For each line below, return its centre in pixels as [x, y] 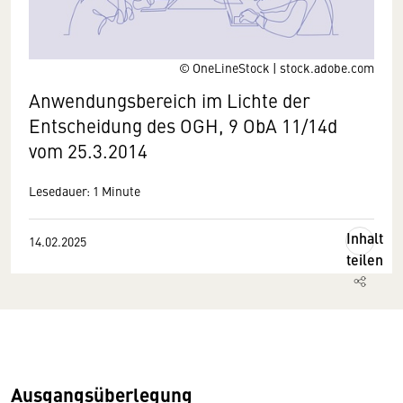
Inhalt [365, 238]
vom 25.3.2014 [88, 151]
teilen [365, 260]
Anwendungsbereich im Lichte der [170, 100]
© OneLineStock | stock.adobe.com [277, 67]
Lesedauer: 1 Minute [85, 191]
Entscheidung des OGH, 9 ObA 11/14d [183, 125]
